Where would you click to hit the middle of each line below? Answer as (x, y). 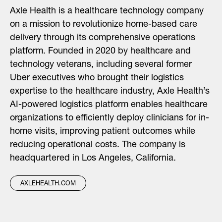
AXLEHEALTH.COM (48, 184)
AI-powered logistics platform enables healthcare (109, 105)
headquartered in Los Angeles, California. (93, 159)
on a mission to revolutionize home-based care (104, 25)
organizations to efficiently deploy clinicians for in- (110, 119)
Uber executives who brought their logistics (97, 79)
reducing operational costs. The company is (98, 145)
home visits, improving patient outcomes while (103, 132)
